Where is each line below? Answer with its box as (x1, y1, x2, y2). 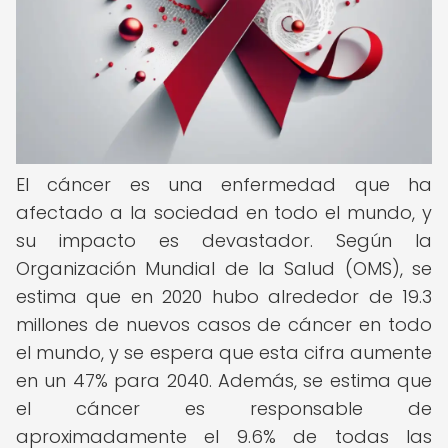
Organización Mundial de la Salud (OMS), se (16, 256, 432, 281)
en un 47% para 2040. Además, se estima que (16, 368, 432, 393)
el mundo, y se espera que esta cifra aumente (16, 340, 432, 365)
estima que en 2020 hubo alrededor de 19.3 (16, 284, 432, 309)
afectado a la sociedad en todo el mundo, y (16, 200, 432, 225)
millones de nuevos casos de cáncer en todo (16, 312, 432, 337)
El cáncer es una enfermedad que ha (16, 172, 432, 197)
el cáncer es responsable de (16, 396, 432, 421)
